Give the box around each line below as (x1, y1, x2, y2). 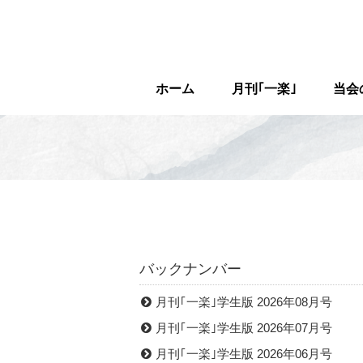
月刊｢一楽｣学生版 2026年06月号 (156, 347, 332, 361)
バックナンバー (139, 261, 241, 277)
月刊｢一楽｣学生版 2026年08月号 (156, 295, 332, 309)
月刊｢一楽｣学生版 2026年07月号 (156, 321, 332, 335)
